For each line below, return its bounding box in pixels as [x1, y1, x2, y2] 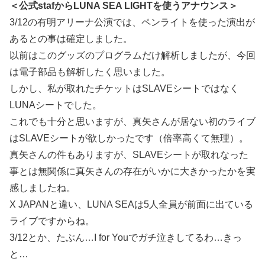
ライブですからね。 [9, 216, 95, 227]
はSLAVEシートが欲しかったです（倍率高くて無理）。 [9, 133, 248, 144]
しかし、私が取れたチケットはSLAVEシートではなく [9, 83, 239, 94]
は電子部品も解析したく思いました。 [9, 67, 170, 77]
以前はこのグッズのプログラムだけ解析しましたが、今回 [9, 50, 256, 61]
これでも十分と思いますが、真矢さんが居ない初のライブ [9, 117, 256, 127]
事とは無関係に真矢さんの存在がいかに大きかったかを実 [9, 166, 256, 177]
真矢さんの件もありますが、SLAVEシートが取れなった [9, 150, 248, 160]
